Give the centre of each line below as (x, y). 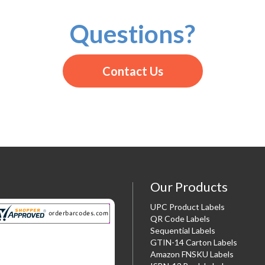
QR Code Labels (180, 218)
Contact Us (132, 71)
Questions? (132, 33)
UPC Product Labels (188, 206)
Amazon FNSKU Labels (192, 254)
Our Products (189, 186)
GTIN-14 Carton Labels (194, 242)
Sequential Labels (183, 230)
